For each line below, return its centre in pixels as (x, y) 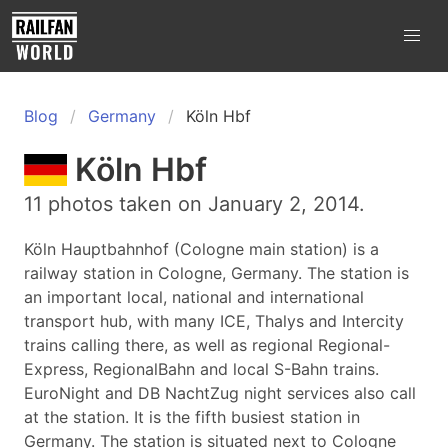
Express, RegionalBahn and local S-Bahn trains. (201, 369)
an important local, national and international (194, 297)
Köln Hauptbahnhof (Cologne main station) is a (201, 249)
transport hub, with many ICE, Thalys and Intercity (214, 321)
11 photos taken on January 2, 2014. (194, 204)
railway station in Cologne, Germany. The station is (216, 273)
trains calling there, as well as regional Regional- (207, 345)
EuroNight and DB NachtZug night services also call (220, 393)
